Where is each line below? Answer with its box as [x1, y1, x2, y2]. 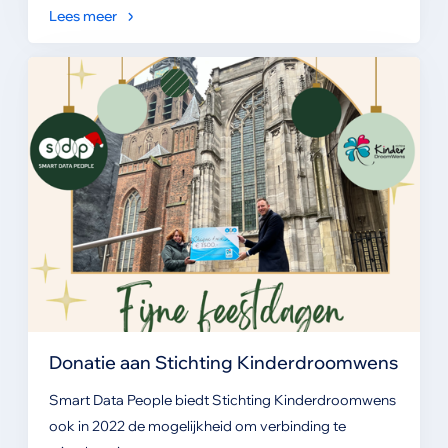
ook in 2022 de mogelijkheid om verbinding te [48, 417, 346, 436]
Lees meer [48, 6, 117, 25]
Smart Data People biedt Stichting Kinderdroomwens [48, 391, 396, 410]
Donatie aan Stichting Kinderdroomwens [48, 351, 398, 374]
